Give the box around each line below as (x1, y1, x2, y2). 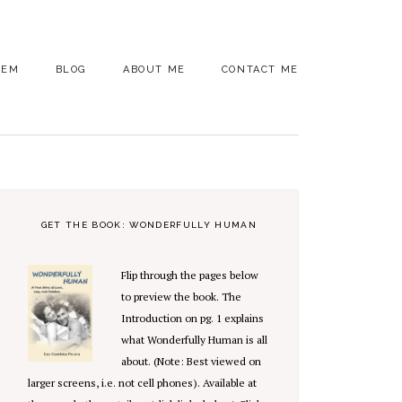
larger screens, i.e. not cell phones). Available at (27, 376, 257, 389)
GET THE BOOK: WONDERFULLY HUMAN (40, 220, 257, 230)
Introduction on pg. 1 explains (120, 311, 264, 325)
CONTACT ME (221, 64, 299, 75)
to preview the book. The (120, 290, 241, 303)
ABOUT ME (123, 64, 186, 75)
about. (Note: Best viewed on (120, 354, 261, 368)
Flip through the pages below (120, 268, 258, 282)
